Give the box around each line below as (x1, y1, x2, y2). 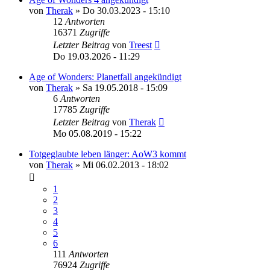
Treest (129, 39, 152, 50)
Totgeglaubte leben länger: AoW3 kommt (29, 148, 186, 159)
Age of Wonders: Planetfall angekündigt (29, 71, 181, 82)
